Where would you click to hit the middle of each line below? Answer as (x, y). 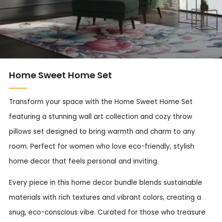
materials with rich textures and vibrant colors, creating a (105, 198)
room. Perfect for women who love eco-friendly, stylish (102, 146)
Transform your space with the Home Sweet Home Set (101, 102)
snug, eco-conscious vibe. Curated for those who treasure (107, 213)
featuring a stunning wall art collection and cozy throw (101, 117)
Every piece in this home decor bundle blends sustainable (106, 183)
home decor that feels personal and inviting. (84, 161)
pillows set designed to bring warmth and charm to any (102, 132)
